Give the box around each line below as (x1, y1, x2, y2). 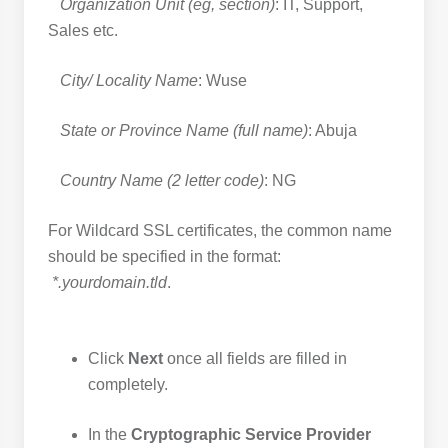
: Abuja (308, 122, 357, 140)
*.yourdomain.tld (52, 274, 167, 292)
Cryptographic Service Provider (131, 426, 371, 444)
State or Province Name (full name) (60, 122, 308, 140)
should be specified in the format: (48, 248, 281, 266)
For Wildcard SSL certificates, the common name (48, 222, 392, 240)
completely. (88, 376, 168, 394)
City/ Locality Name (60, 72, 198, 90)
